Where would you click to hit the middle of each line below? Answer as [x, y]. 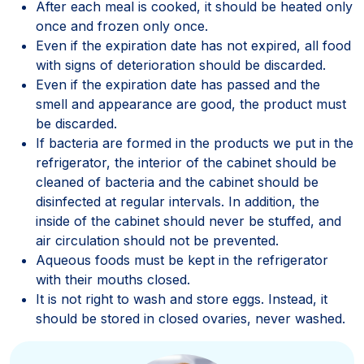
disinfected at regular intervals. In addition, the [178, 201]
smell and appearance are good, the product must [191, 104]
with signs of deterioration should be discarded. [181, 65]
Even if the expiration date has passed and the [178, 84]
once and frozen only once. [122, 26]
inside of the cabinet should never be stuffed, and [188, 221]
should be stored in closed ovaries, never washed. [191, 318]
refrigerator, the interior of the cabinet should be [186, 162]
